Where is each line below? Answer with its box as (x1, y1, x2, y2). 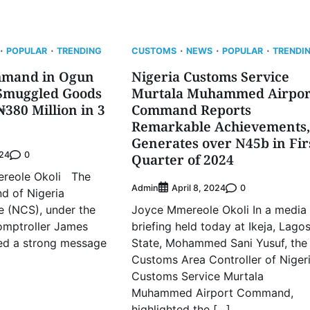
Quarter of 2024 (131, 151, 234, 170)
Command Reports (131, 101, 251, 120)
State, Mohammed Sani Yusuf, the (131, 236, 307, 250)
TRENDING (57, 46, 102, 57)
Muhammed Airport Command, (131, 286, 293, 300)
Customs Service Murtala (131, 269, 264, 284)
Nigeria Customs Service (131, 68, 289, 86)
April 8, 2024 (171, 183, 226, 194)
